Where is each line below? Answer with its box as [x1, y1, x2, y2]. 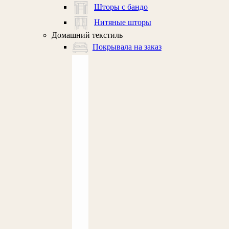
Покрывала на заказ [92, 42, 162, 51]
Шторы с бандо [94, 2, 148, 11]
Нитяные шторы [94, 17, 152, 27]
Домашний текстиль [51, 31, 123, 40]
